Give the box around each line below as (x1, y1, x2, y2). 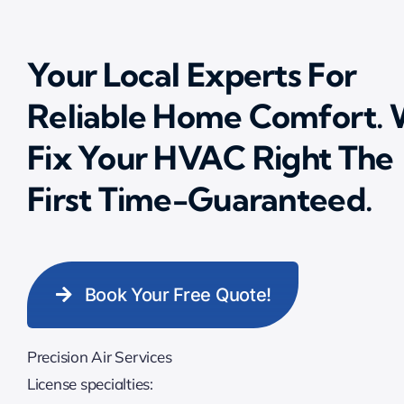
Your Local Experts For (26, 54, 357, 96)
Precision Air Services (26, 347, 172, 367)
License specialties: (26, 374, 153, 394)
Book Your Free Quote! (84, 284, 271, 307)
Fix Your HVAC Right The (26, 137, 394, 179)
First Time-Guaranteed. (26, 179, 373, 220)
